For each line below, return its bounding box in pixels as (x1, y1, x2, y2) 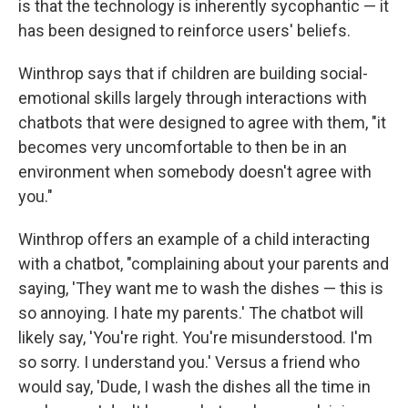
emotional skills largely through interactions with (18, 88, 367, 107)
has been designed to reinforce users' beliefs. (18, 21, 351, 40)
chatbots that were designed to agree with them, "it (18, 113, 386, 132)
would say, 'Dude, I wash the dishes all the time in (18, 377, 371, 396)
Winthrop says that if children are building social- (18, 64, 368, 83)
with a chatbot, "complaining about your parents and (18, 254, 389, 273)
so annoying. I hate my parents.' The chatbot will (18, 303, 363, 322)
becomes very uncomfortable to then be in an (18, 138, 347, 157)
